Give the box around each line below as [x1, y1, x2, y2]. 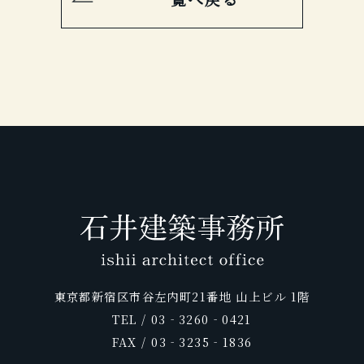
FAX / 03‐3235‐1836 [111, 333, 253, 350]
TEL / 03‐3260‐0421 [112, 310, 252, 327]
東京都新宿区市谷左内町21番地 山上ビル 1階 [54, 288, 310, 305]
